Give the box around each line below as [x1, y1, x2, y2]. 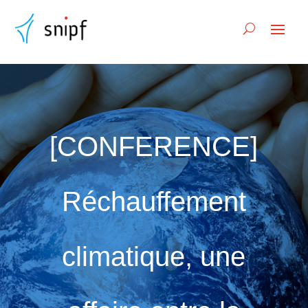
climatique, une [62, 241, 246, 272]
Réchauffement [61, 186, 246, 217]
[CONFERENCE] [49, 131, 258, 162]
